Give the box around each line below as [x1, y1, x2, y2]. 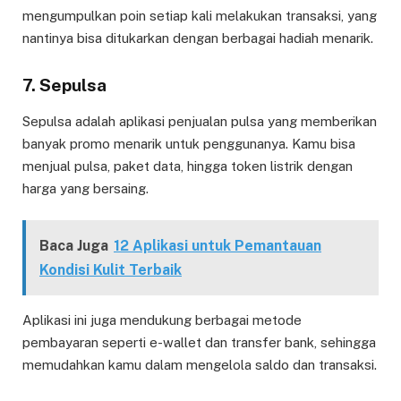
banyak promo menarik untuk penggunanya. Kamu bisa [22, 136, 355, 152]
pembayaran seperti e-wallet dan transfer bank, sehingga [22, 335, 376, 351]
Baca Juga [39, 237, 108, 255]
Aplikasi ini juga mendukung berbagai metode [22, 312, 302, 328]
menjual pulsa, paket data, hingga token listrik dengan [22, 158, 353, 175]
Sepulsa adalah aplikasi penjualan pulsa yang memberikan [22, 114, 377, 130]
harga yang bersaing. [22, 181, 149, 197]
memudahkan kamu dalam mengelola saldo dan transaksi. [22, 357, 377, 373]
